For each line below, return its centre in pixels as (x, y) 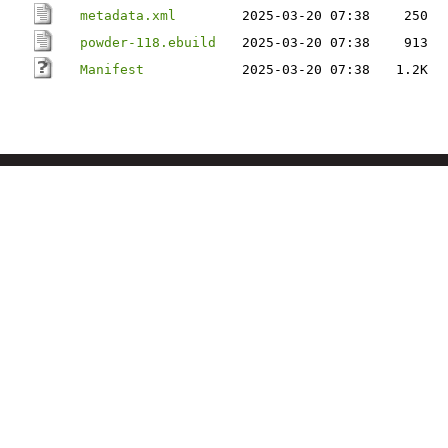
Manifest (112, 69)
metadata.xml (128, 15)
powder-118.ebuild (148, 42)
